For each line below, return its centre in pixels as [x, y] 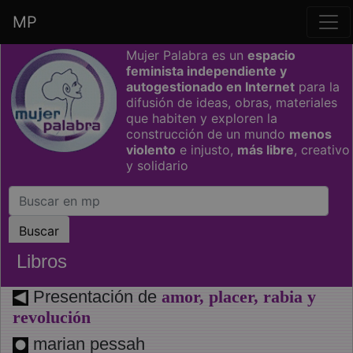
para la [317, 87]
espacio [271, 55]
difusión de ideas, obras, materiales [232, 102]
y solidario [157, 165]
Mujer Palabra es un [187, 55]
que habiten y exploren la [202, 118]
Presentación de [95, 297]
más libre [266, 150]
